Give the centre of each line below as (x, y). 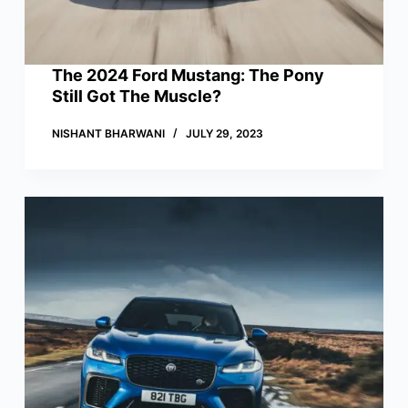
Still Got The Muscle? (136, 97)
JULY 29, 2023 (224, 134)
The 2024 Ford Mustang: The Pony (188, 76)
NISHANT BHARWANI (108, 134)
